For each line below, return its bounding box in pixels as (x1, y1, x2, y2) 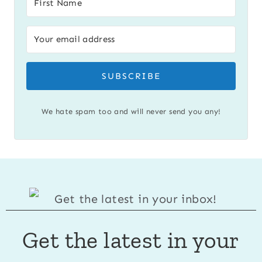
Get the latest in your (22, 226, 240, 254)
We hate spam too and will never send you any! (41, 106, 221, 116)
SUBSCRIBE (101, 70, 161, 81)
